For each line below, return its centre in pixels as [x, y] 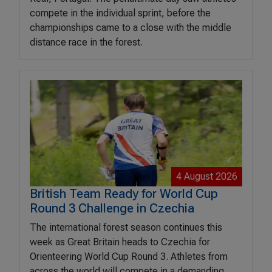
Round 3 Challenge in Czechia [112, 208]
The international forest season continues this [126, 227]
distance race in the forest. [86, 42]
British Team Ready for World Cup [124, 193]
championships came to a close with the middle [131, 27]
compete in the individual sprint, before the [120, 13]
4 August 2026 [207, 176]
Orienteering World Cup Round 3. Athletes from [129, 256]
